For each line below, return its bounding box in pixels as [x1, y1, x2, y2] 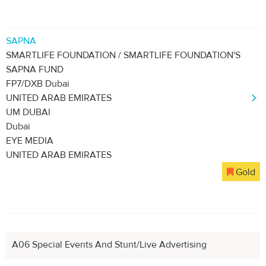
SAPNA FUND [6, 64, 64, 75]
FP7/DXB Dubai [6, 78, 69, 90]
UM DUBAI [6, 106, 50, 118]
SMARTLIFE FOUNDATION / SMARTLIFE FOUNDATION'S [6, 49, 240, 61]
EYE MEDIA [6, 135, 53, 147]
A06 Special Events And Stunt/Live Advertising [12, 239, 207, 251]
